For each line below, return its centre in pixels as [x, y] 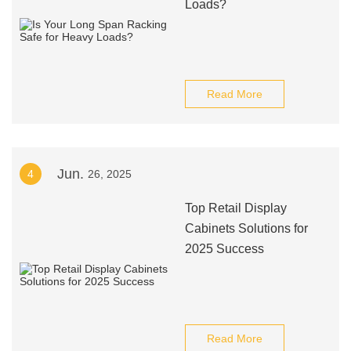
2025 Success [224, 249]
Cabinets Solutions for [246, 228]
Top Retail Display [235, 208]
